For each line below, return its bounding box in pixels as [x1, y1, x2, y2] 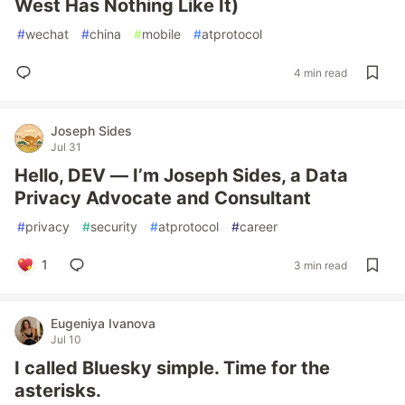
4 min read [294, 65, 347, 80]
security [90, 219, 137, 234]
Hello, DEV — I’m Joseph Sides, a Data [14, 165, 348, 186]
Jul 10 [51, 333, 81, 346]
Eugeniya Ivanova [51, 316, 155, 331]
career [240, 219, 278, 234]
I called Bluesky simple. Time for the [14, 357, 330, 379]
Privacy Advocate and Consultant [14, 187, 311, 209]
